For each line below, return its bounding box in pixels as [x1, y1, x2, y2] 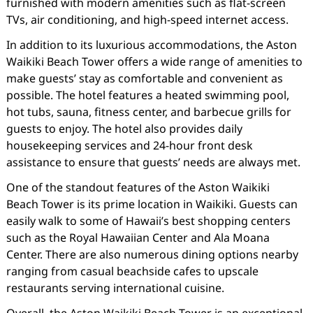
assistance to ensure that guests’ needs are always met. [6, 154, 300, 170]
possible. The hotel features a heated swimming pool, [6, 87, 289, 103]
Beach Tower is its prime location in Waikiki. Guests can [6, 196, 298, 212]
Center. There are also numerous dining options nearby [6, 247, 298, 262]
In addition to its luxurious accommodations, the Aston [6, 37, 297, 52]
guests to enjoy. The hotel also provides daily [6, 121, 242, 136]
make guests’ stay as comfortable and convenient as [6, 71, 283, 86]
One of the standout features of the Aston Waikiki [6, 180, 270, 195]
